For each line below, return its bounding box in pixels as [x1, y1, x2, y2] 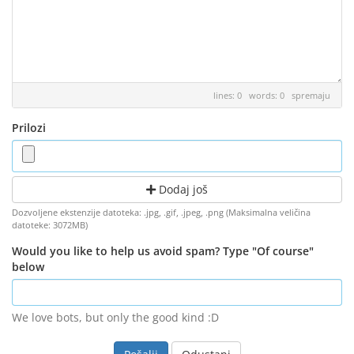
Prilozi [12, 120, 46, 135]
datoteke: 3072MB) [12, 219, 88, 231]
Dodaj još [156, 182, 208, 197]
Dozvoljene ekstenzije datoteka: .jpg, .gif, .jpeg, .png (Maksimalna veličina [12, 206, 311, 218]
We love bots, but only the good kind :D [12, 310, 219, 325]
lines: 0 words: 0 [213, 89, 292, 101]
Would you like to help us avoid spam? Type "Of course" [12, 243, 314, 258]
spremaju [292, 89, 330, 101]
